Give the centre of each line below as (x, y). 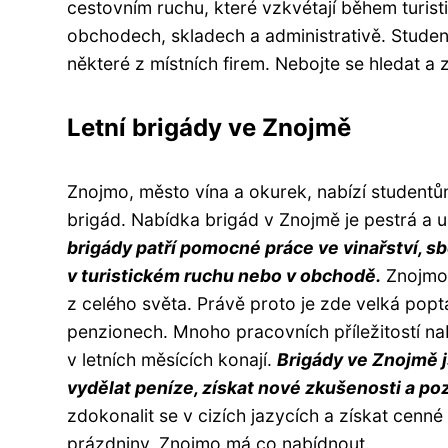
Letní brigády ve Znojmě (209, 127)
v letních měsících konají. (172, 359)
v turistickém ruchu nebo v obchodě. (224, 275)
